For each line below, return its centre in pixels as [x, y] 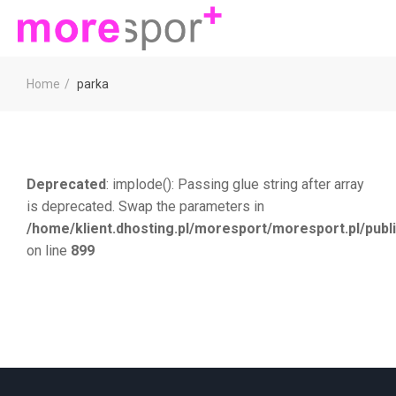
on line [49, 251]
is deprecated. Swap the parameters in [145, 206]
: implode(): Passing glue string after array [235, 184]
